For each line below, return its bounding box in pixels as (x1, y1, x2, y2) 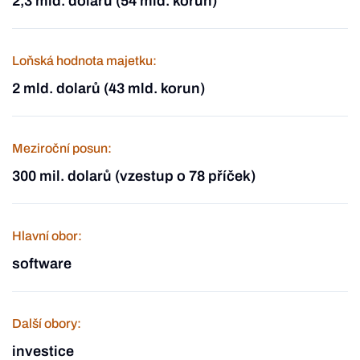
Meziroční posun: (12, 141, 112, 155)
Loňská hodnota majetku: (12, 54, 157, 67)
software (12, 256, 72, 272)
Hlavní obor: (12, 229, 82, 243)
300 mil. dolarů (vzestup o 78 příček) (12, 168, 256, 184)
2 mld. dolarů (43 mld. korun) (12, 80, 205, 96)
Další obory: (12, 317, 81, 330)
